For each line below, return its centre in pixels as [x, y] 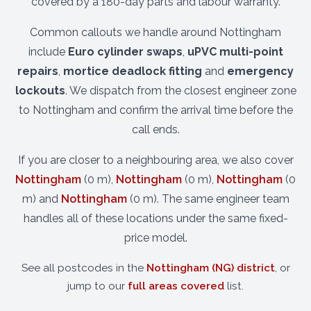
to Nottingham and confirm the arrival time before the [155, 110]
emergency [260, 71]
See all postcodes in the [84, 268]
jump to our [98, 286]
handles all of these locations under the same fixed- [155, 218]
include [48, 52]
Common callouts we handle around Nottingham [155, 32]
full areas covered [176, 286]
